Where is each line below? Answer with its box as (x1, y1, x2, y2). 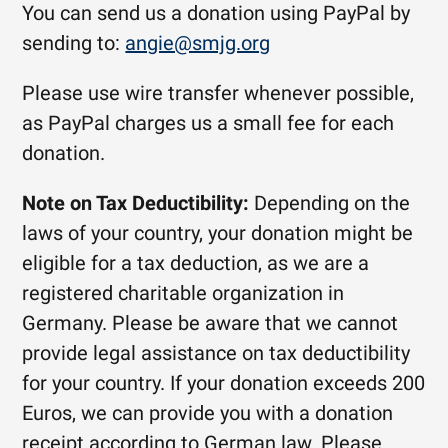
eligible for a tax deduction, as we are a (22, 251, 370, 275)
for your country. (22, 371, 171, 395)
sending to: (22, 31, 126, 55)
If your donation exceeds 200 (170, 371, 426, 395)
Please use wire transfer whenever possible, (22, 81, 415, 105)
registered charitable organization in (22, 281, 345, 305)
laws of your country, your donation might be (22, 221, 414, 245)
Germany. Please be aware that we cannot (22, 311, 399, 335)
